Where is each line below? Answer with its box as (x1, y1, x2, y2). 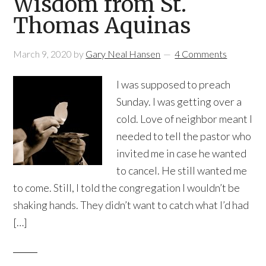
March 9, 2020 (13, 48, 72, 59)
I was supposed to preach (116, 78, 231, 91)
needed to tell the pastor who (116, 129, 252, 142)
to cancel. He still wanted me (116, 164, 248, 177)
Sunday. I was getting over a (116, 95, 242, 108)
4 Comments (175, 48, 227, 59)
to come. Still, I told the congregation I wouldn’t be (13, 181, 240, 194)
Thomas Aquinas (13, 12, 191, 39)
